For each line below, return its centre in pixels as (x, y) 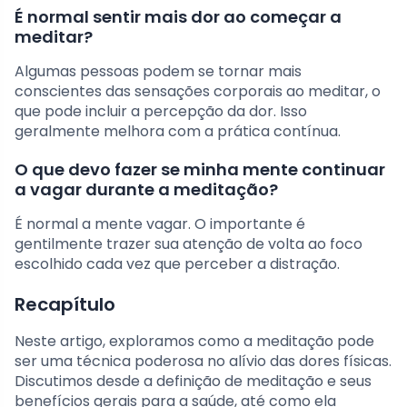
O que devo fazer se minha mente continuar (200, 170)
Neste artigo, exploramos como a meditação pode (194, 342)
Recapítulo (65, 305)
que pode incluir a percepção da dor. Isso (161, 112)
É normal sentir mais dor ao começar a (178, 17)
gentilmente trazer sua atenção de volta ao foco (189, 244)
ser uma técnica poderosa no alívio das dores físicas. (203, 362)
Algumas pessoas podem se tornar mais (158, 72)
